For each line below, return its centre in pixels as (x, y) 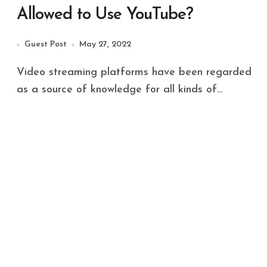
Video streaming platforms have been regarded (21, 72)
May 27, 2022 (105, 44)
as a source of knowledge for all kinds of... (119, 90)
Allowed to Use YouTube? (105, 15)
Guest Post (46, 44)
